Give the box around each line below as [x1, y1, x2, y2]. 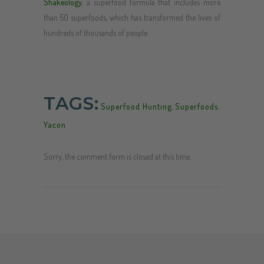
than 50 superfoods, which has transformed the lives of [44, 12, 220, 22]
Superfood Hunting [101, 101, 172, 111]
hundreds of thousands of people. [44, 27, 148, 38]
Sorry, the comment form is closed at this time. [44, 151, 191, 161]
